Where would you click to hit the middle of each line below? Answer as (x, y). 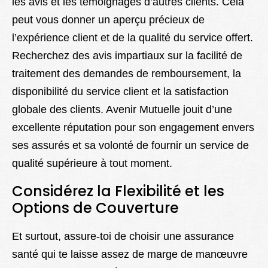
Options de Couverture (95, 208)
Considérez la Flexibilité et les (118, 191)
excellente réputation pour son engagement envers (133, 127)
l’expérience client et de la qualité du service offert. (133, 37)
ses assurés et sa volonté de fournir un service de (130, 145)
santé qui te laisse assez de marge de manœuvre (130, 254)
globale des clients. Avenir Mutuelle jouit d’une (122, 109)
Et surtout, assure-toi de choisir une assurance (123, 236)
